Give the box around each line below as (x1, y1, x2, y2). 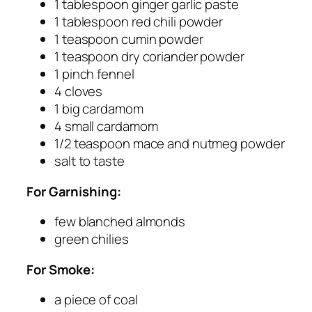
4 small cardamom (54, 117, 158, 136)
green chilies (54, 230, 129, 249)
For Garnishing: (26, 182, 121, 201)
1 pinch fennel (54, 65, 134, 84)
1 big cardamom (54, 100, 143, 118)
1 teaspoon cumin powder (54, 30, 203, 49)
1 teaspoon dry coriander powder (54, 47, 244, 66)
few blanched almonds (54, 212, 185, 231)
